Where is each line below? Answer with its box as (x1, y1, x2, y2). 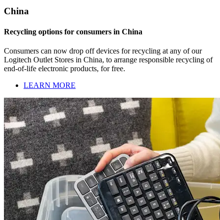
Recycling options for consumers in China (4, 27, 142, 36)
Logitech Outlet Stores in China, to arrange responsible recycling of (4, 55, 213, 64)
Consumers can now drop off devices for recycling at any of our (4, 46, 202, 55)
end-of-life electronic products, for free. (4, 64, 125, 73)
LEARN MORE (24, 81, 76, 89)
